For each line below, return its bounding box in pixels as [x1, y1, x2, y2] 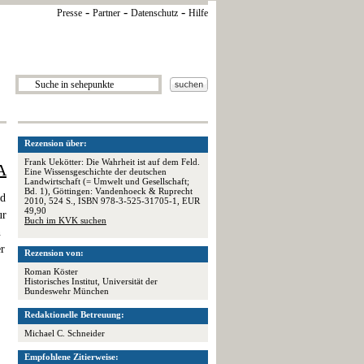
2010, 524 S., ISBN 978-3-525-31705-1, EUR [24, 196, 200, 206]
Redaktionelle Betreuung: [24, 310, 124, 319]
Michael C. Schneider [24, 328, 105, 338]
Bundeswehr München [24, 286, 109, 296]
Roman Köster [24, 266, 78, 276]
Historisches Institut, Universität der [24, 276, 158, 286]
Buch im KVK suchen [24, 215, 106, 225]
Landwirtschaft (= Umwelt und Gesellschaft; [24, 176, 189, 186]
